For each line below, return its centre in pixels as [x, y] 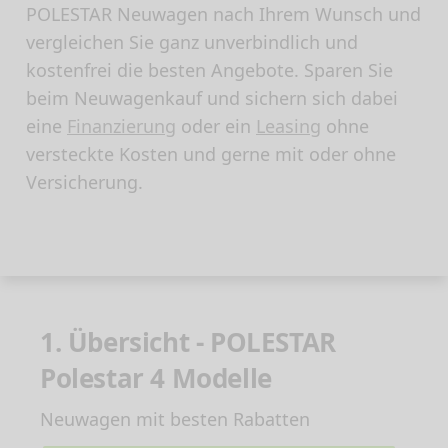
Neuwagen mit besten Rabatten [175, 419]
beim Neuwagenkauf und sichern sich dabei [212, 98]
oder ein [216, 126]
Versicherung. [84, 182]
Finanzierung [121, 126]
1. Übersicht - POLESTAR [188, 342]
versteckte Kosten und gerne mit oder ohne [211, 154]
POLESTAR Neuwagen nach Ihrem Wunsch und [223, 14]
